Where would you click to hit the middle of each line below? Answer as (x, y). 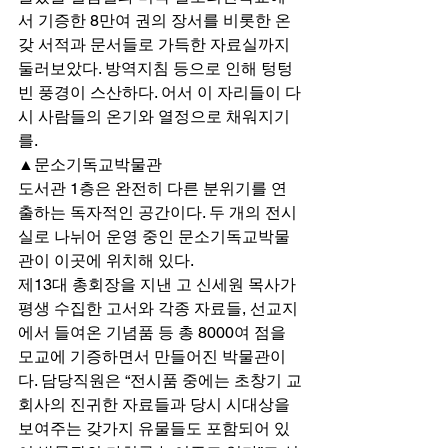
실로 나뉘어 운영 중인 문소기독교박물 (154, 237)
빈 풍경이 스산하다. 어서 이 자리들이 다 (159, 93)
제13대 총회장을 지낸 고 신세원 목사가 (159, 285)
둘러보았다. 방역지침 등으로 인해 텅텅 (157, 69)
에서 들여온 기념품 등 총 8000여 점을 (154, 333)
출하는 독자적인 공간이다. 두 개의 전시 (157, 213)
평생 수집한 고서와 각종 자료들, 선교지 (158, 309)
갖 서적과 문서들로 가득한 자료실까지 (156, 45)
